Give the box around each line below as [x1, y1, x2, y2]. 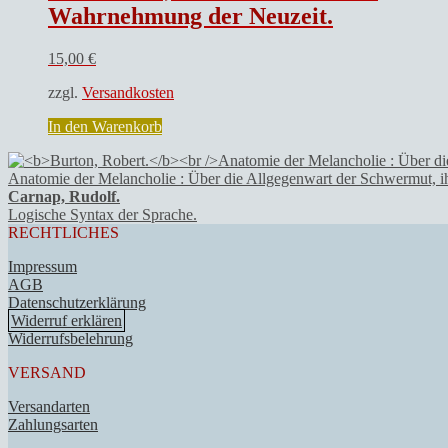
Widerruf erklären [11, 311, 122, 329]
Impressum [8, 257, 77, 275]
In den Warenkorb [48, 117, 162, 135]
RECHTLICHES [8, 223, 119, 241]
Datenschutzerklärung [8, 293, 146, 311]
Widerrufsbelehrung [8, 329, 133, 347]
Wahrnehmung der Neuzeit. [48, 2, 333, 29]
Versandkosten [82, 83, 174, 101]
